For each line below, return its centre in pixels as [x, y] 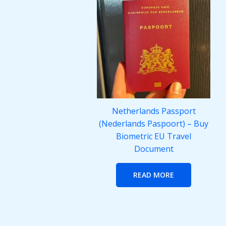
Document [154, 149]
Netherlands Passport [154, 111]
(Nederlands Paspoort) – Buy [154, 124]
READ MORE [154, 175]
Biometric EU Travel [154, 136]
